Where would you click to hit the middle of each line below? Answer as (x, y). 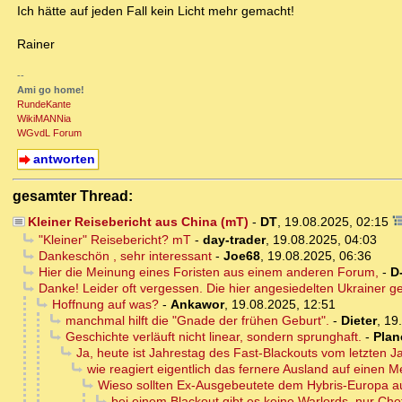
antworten (64, 159)
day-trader (234, 240)
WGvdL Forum (49, 133)
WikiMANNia (44, 119)
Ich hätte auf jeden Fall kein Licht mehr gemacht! (156, 11)
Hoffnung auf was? (105, 305)
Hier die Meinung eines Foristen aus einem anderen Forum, (208, 272)
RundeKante (44, 105)
